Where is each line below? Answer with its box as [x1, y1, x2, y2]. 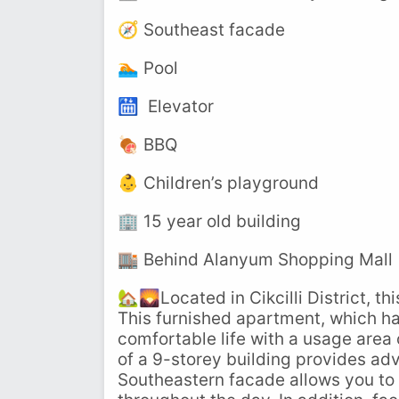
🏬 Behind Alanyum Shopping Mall [118, 249, 393, 270]
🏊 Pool [118, 58, 178, 78]
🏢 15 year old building [118, 211, 301, 232]
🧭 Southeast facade [118, 20, 285, 40]
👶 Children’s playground [118, 173, 319, 193]
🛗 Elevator [118, 96, 214, 117]
